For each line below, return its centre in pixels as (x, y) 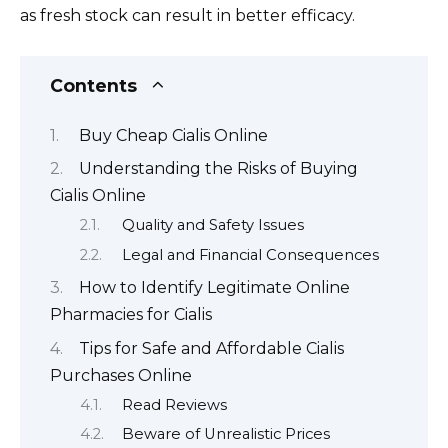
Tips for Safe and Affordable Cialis (211, 348)
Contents (93, 86)
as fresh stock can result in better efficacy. (187, 15)
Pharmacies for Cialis (131, 315)
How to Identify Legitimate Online (214, 288)
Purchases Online (121, 375)
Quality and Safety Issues (212, 225)
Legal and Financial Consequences (250, 254)
